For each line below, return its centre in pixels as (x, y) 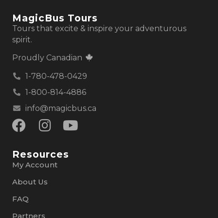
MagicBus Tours (55, 18)
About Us (30, 182)
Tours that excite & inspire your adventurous (99, 28)
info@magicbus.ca (61, 108)
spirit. (22, 40)
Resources (41, 154)
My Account (35, 164)
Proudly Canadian (48, 58)
